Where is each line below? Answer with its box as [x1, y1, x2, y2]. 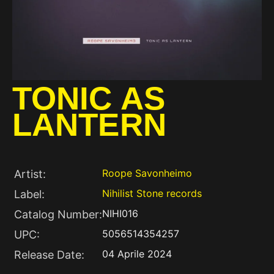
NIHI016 [102, 207, 138, 220]
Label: [14, 188, 45, 201]
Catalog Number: [14, 208, 102, 221]
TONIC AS [12, 80, 165, 116]
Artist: [14, 168, 46, 180]
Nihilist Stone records [102, 187, 202, 199]
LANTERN [12, 106, 166, 143]
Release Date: [14, 248, 84, 261]
